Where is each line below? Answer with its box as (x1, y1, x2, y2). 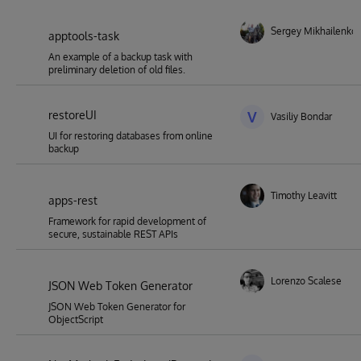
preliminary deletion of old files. (48, 64, 185, 76)
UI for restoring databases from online (48, 130, 213, 142)
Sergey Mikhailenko (271, 25, 357, 37)
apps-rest (48, 193, 98, 207)
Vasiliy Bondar (271, 110, 332, 122)
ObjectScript (48, 313, 103, 326)
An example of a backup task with (48, 51, 193, 63)
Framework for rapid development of (48, 215, 206, 227)
